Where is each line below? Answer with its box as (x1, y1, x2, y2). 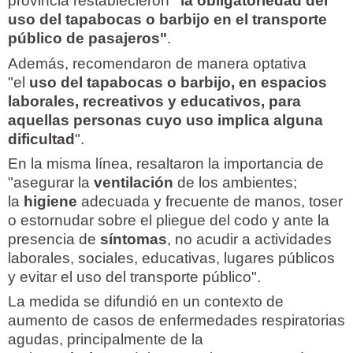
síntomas (100, 230, 167, 247)
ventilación (94, 173, 177, 191)
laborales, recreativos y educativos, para (8, 92, 301, 110)
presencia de (8, 230, 100, 247)
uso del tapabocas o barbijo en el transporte (8, 11, 327, 28)
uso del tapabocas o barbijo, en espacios (29, 73, 327, 91)
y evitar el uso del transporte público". (8, 268, 261, 285)
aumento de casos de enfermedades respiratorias (8, 312, 345, 329)
